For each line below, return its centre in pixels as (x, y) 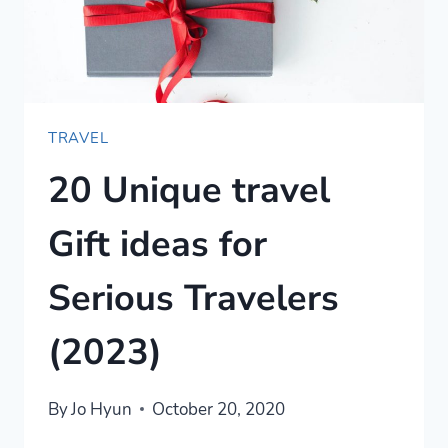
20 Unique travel (189, 191)
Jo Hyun (102, 409)
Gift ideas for (157, 245)
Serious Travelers (193, 299)
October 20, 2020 (219, 409)
